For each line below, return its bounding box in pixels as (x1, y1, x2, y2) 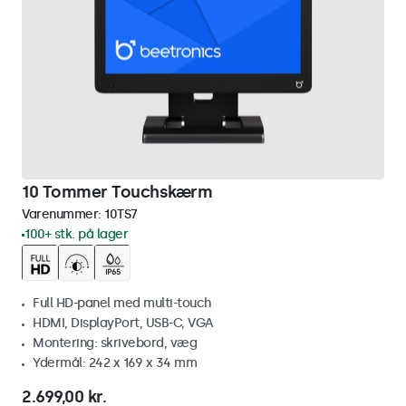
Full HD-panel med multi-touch (33, 295, 212, 311)
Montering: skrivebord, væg (33, 335, 197, 351)
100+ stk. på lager (24, 227, 128, 242)
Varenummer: (22, 207, 104, 222)
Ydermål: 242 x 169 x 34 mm (33, 355, 197, 371)
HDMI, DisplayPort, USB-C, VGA (33, 315, 214, 331)
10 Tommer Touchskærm (22, 182, 212, 202)
